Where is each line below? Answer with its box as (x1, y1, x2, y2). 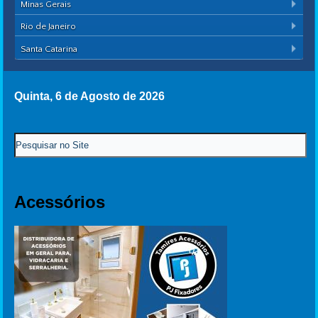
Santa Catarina (21, 43, 78, 54)
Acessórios (14, 192, 106, 212)
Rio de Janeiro (21, 21, 77, 32)
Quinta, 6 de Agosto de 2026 (14, 89, 165, 102)
